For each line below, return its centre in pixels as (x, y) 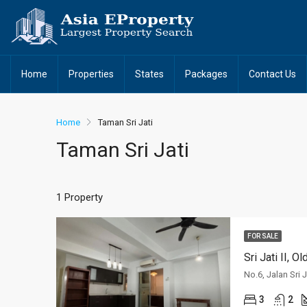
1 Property (79, 197)
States (149, 74)
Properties (91, 74)
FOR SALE (263, 236)
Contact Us (272, 74)
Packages (206, 74)
